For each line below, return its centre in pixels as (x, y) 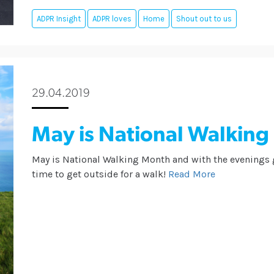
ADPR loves (112, 19)
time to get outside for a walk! (99, 174)
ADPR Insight (59, 19)
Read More (192, 174)
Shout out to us (204, 19)
